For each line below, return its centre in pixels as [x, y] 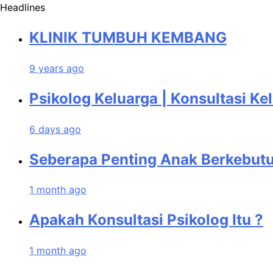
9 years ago [57, 68]
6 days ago [55, 129]
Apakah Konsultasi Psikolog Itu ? [146, 220]
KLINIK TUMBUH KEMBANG [128, 37]
